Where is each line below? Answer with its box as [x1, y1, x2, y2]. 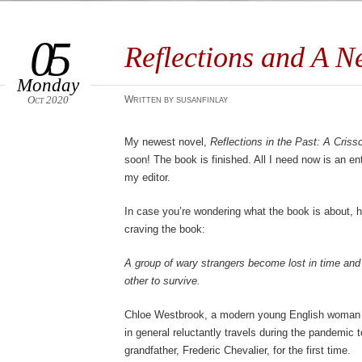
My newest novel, [124, 136, 210, 148]
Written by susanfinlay [124, 94, 228, 105]
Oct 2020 [27, 94, 69, 106]
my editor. [124, 171, 170, 183]
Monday [17, 74, 79, 95]
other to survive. [124, 275, 200, 287]
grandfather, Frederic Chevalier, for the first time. [124, 344, 351, 356]
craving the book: [124, 223, 205, 235]
